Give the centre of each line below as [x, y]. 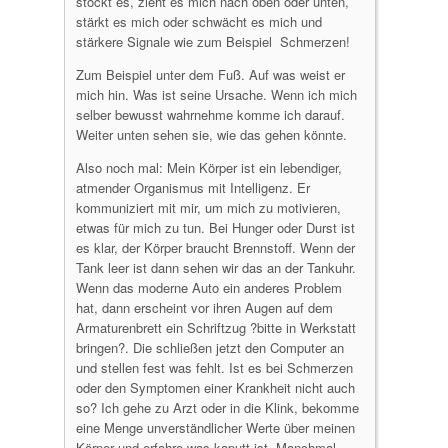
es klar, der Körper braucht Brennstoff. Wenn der [215, 247]
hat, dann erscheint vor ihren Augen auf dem [204, 307]
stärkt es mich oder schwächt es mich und [199, 21]
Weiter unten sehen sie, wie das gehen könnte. [211, 134]
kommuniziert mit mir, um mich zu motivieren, [208, 207]
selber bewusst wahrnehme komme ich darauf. [210, 114]
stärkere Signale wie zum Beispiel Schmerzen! [213, 41]
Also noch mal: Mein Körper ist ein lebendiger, [209, 167]
